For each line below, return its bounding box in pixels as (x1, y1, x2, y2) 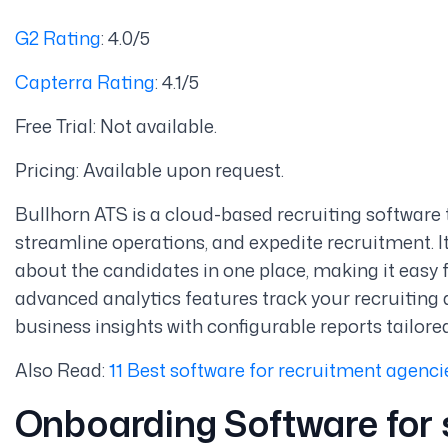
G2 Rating (14, 24, 101, 51)
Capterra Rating (14, 68, 155, 95)
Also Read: (14, 356, 109, 383)
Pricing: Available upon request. (14, 156, 284, 183)
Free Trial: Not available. (14, 112, 217, 139)
